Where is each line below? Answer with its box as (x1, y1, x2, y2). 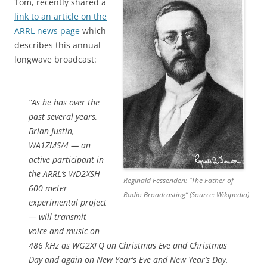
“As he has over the (29, 97, 100, 108)
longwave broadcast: (14, 54, 97, 66)
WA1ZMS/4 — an (29, 139, 91, 151)
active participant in (29, 154, 104, 166)
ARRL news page (14, 25, 80, 37)
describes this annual (14, 39, 101, 51)
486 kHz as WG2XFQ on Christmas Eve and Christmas (29, 240, 227, 252)
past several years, (29, 111, 97, 123)
